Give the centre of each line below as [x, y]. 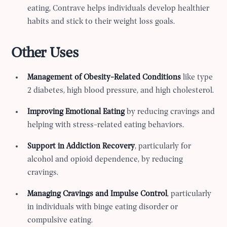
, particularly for [163, 147]
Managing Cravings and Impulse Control [98, 194]
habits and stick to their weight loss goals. [101, 22]
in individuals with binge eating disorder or [103, 207]
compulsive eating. [60, 221]
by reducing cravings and [170, 112]
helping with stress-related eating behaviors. [106, 125]
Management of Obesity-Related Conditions [104, 78]
